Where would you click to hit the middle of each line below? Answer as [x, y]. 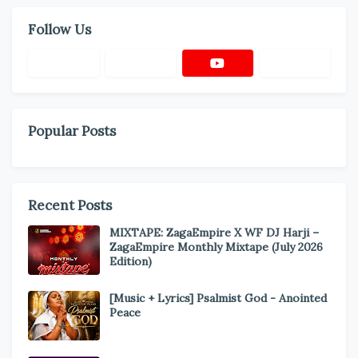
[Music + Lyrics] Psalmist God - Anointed [218, 298]
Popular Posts [72, 131]
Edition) [131, 261]
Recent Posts [70, 205]
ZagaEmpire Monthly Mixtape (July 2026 [216, 247]
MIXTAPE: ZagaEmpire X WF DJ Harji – [214, 232]
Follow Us [60, 29]
